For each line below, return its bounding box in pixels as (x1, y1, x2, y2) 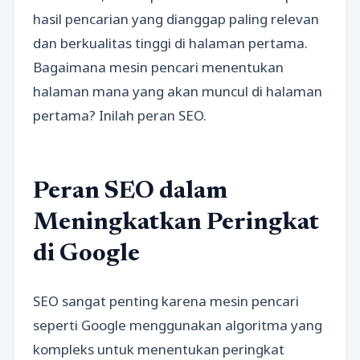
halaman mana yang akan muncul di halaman (33, 82, 322, 100)
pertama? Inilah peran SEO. (33, 106, 207, 125)
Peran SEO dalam (33, 180, 227, 205)
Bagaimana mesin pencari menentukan (33, 58, 284, 76)
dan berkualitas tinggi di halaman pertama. (33, 34, 308, 52)
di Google (33, 243, 140, 268)
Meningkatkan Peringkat (33, 211, 319, 236)
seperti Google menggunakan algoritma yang (33, 316, 322, 335)
